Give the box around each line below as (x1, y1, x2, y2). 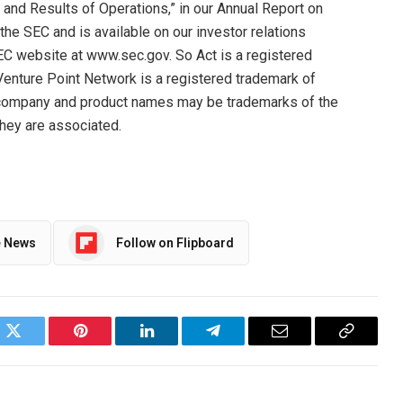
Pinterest (78, 336, 136, 353)
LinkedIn (145, 336, 205, 353)
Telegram (211, 336, 273, 353)
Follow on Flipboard (116, 235, 234, 250)
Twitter (12, 336, 59, 353)
